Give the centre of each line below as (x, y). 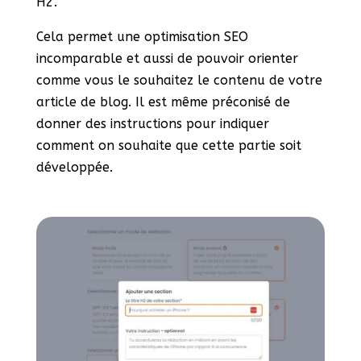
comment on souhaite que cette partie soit (168, 146)
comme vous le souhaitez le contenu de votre (179, 81)
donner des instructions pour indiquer (152, 124)
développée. (74, 168)
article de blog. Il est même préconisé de (163, 102)
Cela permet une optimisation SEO (142, 37)
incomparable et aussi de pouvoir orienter (167, 59)
